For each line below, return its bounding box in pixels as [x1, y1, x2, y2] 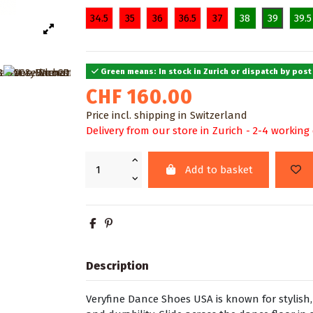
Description [86, 259, 150, 272]
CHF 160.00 [86, 85, 194, 108]
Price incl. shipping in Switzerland [86, 108, 248, 122]
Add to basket [185, 163, 253, 177]
